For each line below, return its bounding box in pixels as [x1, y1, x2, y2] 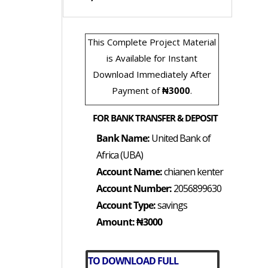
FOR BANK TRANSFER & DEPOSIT [93, 111, 218, 124]
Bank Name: [96, 132, 150, 145]
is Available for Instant [106, 52, 197, 65]
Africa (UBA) [96, 148, 143, 162]
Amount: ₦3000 [96, 215, 162, 229]
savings [155, 199, 187, 212]
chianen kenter [162, 165, 223, 179]
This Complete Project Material [87, 36, 217, 48]
